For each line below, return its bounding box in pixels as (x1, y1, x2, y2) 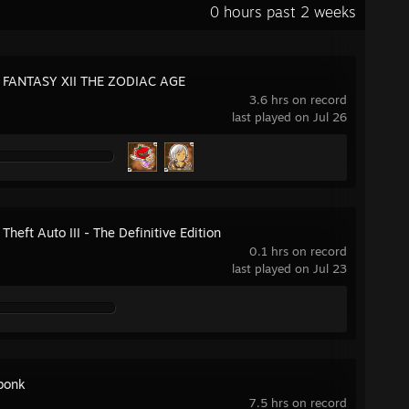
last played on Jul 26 (232, 110, 347, 124)
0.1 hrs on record (249, 244, 347, 258)
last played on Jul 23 (232, 261, 347, 276)
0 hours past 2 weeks (210, 3, 356, 21)
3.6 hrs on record (249, 92, 347, 107)
